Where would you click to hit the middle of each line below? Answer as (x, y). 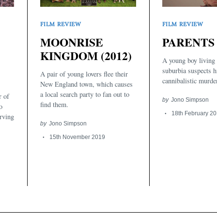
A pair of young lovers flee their (84, 74)
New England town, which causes (86, 84)
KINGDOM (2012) (86, 55)
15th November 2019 (77, 137)
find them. (54, 105)
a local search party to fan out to (85, 94)
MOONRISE (72, 42)
